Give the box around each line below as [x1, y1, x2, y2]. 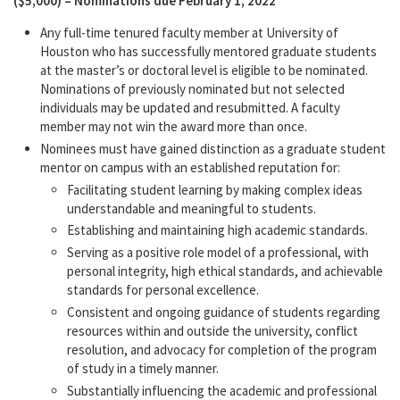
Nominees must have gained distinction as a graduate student [40, 139, 386, 157]
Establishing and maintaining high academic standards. [67, 221, 368, 239]
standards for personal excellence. [67, 281, 259, 299]
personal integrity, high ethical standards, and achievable [67, 262, 383, 280]
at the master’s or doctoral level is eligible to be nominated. [40, 62, 368, 79]
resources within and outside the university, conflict [67, 321, 358, 339]
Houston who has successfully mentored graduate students [40, 43, 377, 61]
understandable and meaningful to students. [67, 199, 316, 217]
